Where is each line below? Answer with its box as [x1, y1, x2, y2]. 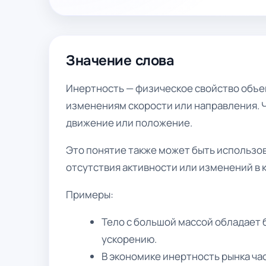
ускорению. [102, 232, 157, 246]
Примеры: [66, 188, 113, 201]
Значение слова [66, 52, 175, 69]
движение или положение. [66, 116, 192, 129]
